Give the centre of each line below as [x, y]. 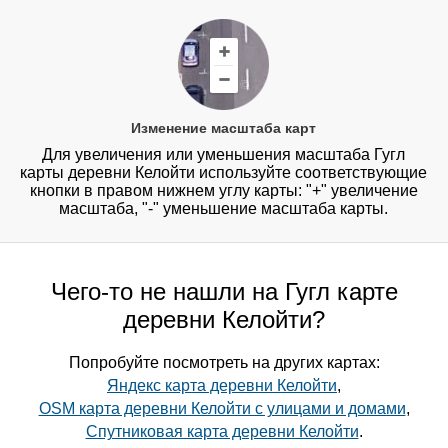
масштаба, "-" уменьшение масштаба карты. [224, 209]
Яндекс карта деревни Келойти [222, 386]
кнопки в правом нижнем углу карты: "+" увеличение [223, 191]
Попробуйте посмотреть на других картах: [224, 363]
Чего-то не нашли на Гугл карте [224, 292]
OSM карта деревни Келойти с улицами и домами [222, 409]
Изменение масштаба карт [224, 128]
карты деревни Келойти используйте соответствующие [224, 173]
